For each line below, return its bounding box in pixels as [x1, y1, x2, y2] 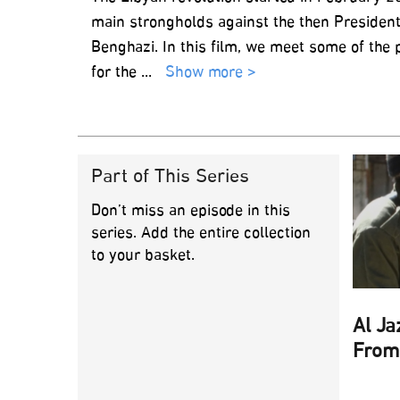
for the [91, 60, 141, 87]
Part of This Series [91, 162, 249, 194]
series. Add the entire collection [91, 221, 311, 247]
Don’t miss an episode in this [91, 198, 290, 225]
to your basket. [91, 243, 195, 270]
